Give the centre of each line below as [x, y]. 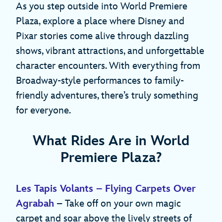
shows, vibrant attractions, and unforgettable [110, 51]
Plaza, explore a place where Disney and [100, 21]
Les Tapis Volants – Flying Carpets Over [106, 189]
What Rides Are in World [111, 141]
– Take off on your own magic [117, 203]
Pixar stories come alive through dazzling [102, 36]
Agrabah [35, 203]
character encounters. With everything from [108, 66]
